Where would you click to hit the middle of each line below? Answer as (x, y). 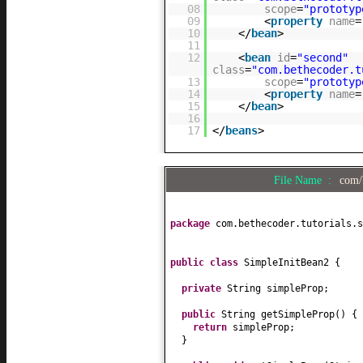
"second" (323, 58)
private (204, 288)
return (213, 327)
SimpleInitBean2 (289, 262)
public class (207, 262)
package (193, 223)
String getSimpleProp (278, 314)
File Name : (306, 179)
